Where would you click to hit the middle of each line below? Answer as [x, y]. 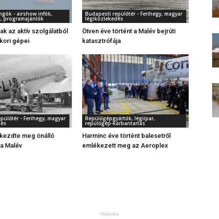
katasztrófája [101, 41]
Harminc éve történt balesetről [126, 136]
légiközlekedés [104, 19]
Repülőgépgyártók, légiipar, [120, 118]
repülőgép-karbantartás [115, 123]
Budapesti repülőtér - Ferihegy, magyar [134, 14]
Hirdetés [109, 214]
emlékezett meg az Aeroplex [125, 145]
